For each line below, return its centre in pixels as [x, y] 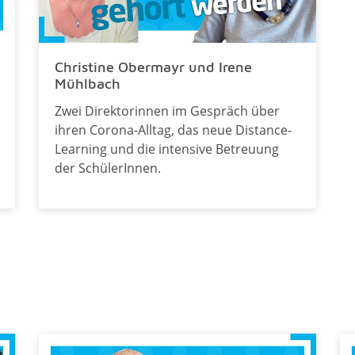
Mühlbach [87, 83]
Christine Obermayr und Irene [153, 67]
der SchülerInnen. [107, 168]
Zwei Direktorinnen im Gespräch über [167, 111]
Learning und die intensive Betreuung [166, 149]
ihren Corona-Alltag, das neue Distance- [173, 130]
